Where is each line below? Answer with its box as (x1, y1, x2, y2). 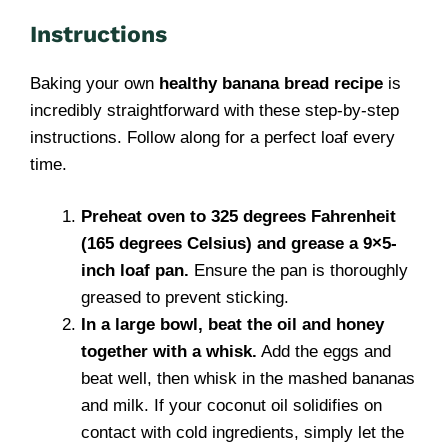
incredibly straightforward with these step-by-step (30, 100, 399, 120)
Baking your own (30, 73, 159, 93)
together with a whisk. (81, 342, 257, 361)
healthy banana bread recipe (159, 73, 383, 93)
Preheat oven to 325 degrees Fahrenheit (81, 207, 396, 226)
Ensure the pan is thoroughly (189, 261, 408, 280)
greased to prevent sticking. (81, 288, 289, 307)
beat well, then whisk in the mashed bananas (81, 369, 415, 388)
